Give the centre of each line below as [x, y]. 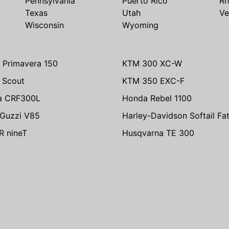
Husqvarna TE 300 [158, 133]
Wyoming [140, 25]
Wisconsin [44, 25]
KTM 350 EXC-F [153, 81]
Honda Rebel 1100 [157, 98]
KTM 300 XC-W [152, 63]
